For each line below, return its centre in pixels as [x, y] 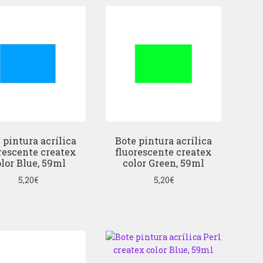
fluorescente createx [164, 152]
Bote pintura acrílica [164, 141]
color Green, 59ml [164, 163]
